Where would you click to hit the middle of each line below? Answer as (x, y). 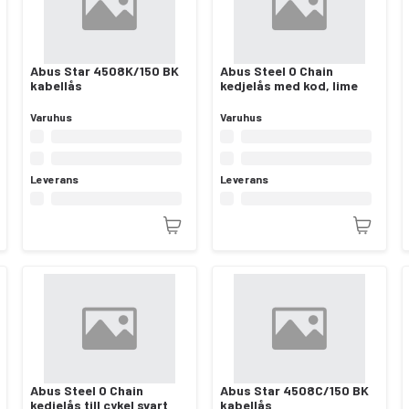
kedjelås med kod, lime (289, 85)
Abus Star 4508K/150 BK (105, 70)
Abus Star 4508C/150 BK (294, 390)
